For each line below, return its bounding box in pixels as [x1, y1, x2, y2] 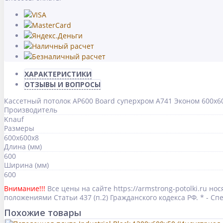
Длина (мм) [4, 142, 42, 152]
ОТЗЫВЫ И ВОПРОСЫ [24, 80, 101, 90]
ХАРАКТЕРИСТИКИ [24, 69, 92, 79]
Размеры [4, 123, 34, 133]
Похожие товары [4, 207, 81, 219]
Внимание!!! [4, 184, 45, 194]
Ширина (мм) [4, 160, 49, 170]
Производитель [4, 105, 57, 115]
